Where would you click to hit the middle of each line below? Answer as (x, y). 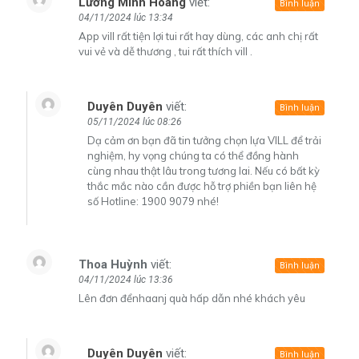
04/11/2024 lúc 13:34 (126, 17)
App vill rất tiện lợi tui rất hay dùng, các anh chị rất (198, 36)
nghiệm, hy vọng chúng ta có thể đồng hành (193, 155)
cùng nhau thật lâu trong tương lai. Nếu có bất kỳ (204, 170)
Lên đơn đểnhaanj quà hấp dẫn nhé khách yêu (192, 298)
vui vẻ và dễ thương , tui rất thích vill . (165, 51)
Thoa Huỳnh (113, 264)
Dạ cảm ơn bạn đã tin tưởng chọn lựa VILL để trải (204, 140)
